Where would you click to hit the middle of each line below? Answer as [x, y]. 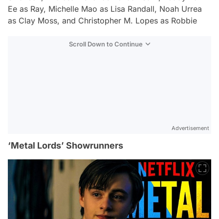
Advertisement [190, 128]
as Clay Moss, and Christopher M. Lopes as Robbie [102, 20]
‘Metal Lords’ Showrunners [66, 145]
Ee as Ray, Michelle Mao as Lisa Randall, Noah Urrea [105, 9]
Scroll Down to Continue [106, 44]
